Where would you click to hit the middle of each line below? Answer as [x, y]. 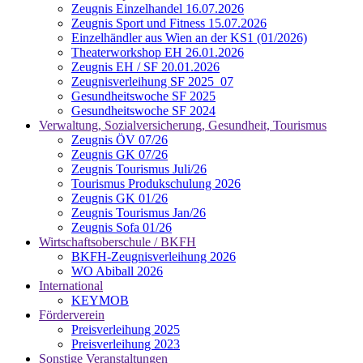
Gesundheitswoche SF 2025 [143, 96]
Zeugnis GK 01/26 [120, 199]
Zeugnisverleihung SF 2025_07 [152, 82]
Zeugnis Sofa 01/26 [122, 228]
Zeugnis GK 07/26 [120, 155]
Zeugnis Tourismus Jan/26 [139, 213]
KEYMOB [100, 301]
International [71, 286]
